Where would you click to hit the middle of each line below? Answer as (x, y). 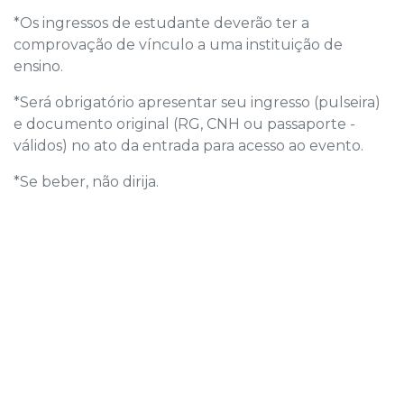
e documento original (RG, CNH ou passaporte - (184, 124)
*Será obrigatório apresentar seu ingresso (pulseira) (197, 102)
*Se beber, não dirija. (86, 181)
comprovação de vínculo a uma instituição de (178, 44)
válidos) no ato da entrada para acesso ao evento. (188, 145)
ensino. (38, 66)
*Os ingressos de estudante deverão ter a (161, 23)
